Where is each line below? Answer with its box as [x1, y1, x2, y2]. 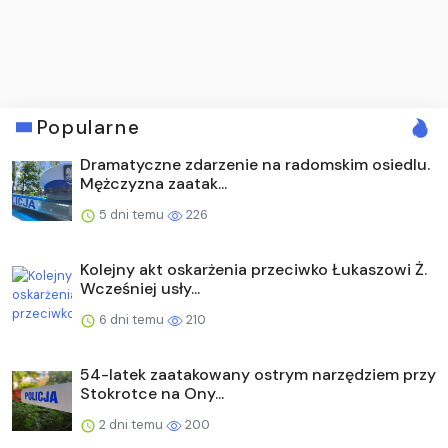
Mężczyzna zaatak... [80, 172, 227, 194]
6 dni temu [96, 310, 167, 328]
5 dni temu [96, 205, 167, 223]
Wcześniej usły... [80, 277, 200, 299]
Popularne [36, 114, 141, 140]
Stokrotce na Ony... [80, 382, 224, 404]
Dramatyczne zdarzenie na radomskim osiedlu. [80, 153, 430, 175]
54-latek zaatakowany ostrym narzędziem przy [80, 363, 436, 385]
